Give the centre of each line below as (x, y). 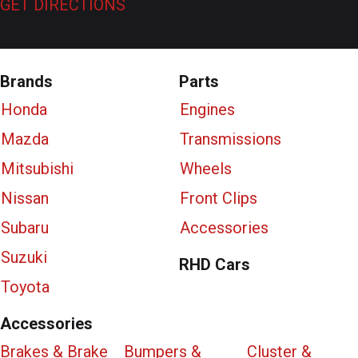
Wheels (206, 168)
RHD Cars (215, 264)
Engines (207, 109)
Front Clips (219, 198)
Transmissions (231, 139)
